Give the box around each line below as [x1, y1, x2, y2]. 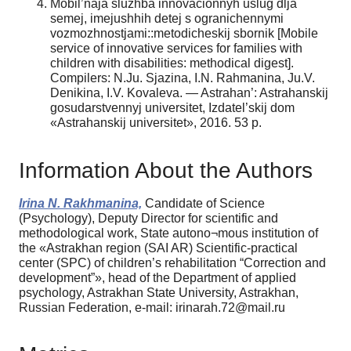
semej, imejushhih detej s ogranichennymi [50, 11, 284, 25]
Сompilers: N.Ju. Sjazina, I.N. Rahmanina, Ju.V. [50, 71, 315, 85]
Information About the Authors [19, 157, 313, 183]
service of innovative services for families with [50, 41, 302, 55]
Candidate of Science [142, 196, 265, 210]
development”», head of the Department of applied [19, 270, 296, 284]
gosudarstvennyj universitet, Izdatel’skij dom [50, 100, 295, 114]
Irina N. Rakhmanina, [19, 196, 142, 210]
